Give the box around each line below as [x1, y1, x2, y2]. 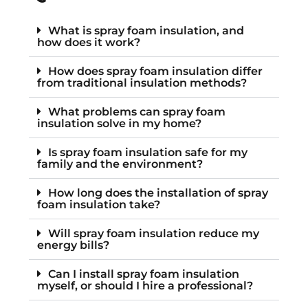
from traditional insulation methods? [37, 76, 247, 89]
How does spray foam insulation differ [48, 64, 263, 78]
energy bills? [37, 238, 109, 252]
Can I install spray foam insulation [48, 267, 239, 280]
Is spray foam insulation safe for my [48, 145, 247, 159]
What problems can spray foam [48, 104, 225, 118]
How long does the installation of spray [48, 186, 268, 199]
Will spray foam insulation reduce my [48, 226, 259, 240]
